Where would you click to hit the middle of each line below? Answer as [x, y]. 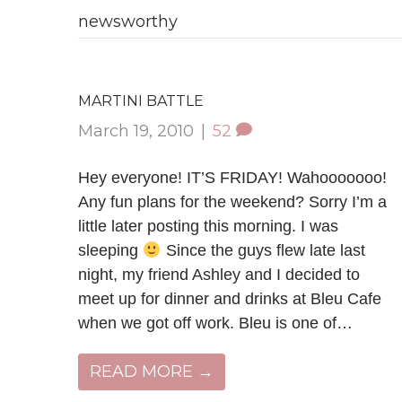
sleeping [110, 250]
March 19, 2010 [136, 131]
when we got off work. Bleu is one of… [215, 323]
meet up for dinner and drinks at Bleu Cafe [230, 299]
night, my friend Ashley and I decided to [219, 275]
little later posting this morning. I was [208, 226]
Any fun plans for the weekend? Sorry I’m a [232, 202]
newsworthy [128, 22]
